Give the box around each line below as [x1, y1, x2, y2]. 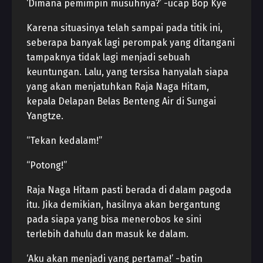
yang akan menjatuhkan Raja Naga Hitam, [26, 81, 209, 92]
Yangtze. [26, 110, 63, 122]
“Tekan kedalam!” [26, 135, 102, 146]
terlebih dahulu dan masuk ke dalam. [26, 228, 188, 240]
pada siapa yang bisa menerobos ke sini [26, 214, 201, 225]
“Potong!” [26, 160, 67, 171]
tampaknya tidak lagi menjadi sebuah [26, 52, 190, 63]
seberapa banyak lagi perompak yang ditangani [26, 37, 235, 48]
